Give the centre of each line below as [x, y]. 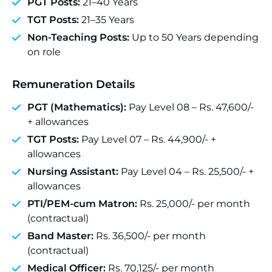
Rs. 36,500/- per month [150, 236]
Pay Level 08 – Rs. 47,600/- [190, 107]
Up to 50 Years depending [194, 37]
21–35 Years [107, 20]
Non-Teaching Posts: [78, 37]
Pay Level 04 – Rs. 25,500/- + [186, 172]
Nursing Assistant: [73, 172]
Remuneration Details [73, 84]
